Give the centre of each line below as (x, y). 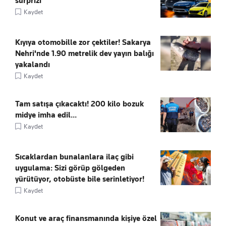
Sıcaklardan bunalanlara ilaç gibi (74, 157)
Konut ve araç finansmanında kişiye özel (86, 218)
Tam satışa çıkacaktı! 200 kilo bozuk (79, 104)
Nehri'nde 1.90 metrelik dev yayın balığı (84, 53)
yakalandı (33, 64)
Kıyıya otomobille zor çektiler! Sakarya (83, 42)
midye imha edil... (46, 115)
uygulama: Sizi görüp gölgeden (70, 168)
